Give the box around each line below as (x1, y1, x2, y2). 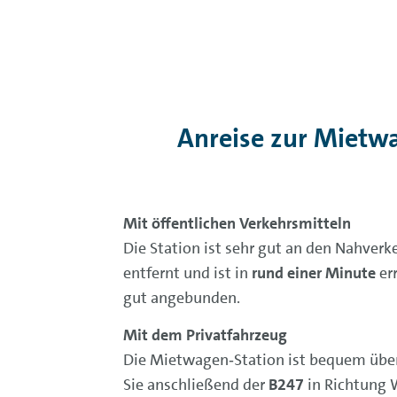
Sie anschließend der (122, 374, 269, 395)
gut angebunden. (122, 287, 240, 308)
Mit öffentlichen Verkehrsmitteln (122, 213, 351, 234)
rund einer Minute (251, 262, 376, 284)
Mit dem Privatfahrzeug (122, 324, 287, 346)
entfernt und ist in (122, 262, 252, 284)
